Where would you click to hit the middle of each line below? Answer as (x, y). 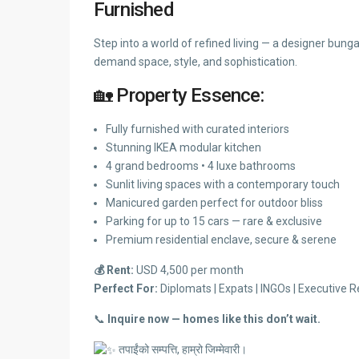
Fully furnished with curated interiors (198, 129)
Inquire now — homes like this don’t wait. (214, 319)
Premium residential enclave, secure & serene (221, 239)
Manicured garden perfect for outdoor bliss (214, 202)
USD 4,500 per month (189, 270)
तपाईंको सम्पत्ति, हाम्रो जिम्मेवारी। (182, 349)
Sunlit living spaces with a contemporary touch (223, 184)
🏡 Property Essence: (179, 95)
